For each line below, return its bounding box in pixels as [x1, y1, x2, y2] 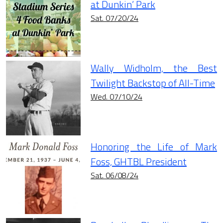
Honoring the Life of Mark [91, 139, 217, 155]
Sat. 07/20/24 [91, 12, 138, 24]
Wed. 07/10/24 [91, 91, 142, 103]
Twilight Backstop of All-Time [91, 75, 215, 91]
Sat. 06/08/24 [91, 169, 138, 182]
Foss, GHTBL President [91, 154, 187, 170]
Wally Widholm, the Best [91, 60, 217, 76]
